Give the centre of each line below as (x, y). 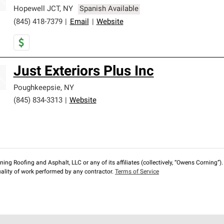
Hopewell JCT (36, 9)
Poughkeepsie (37, 88)
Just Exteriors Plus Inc (83, 72)
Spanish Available (109, 9)
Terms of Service (137, 172)
